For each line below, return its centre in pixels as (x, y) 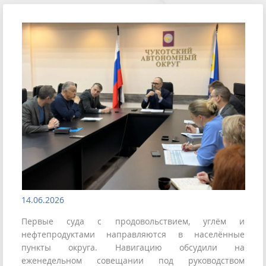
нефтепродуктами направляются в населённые (133, 235)
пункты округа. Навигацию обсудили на (133, 248)
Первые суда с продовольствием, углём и (133, 221)
